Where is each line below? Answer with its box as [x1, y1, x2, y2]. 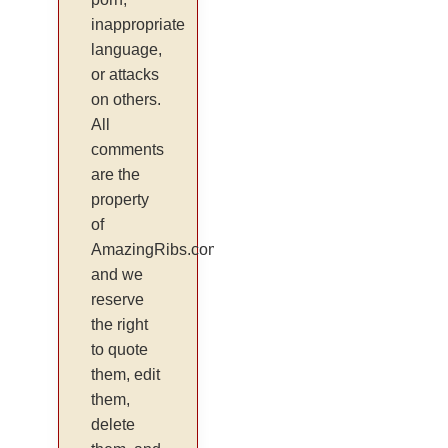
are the [91, 166, 141, 184]
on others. [91, 91, 162, 109]
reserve [91, 291, 145, 309]
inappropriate [91, 16, 186, 34]
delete [91, 416, 136, 434]
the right [91, 316, 149, 334]
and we [91, 266, 144, 284]
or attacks [91, 66, 160, 84]
